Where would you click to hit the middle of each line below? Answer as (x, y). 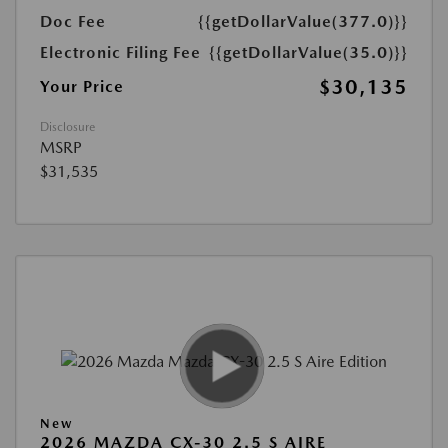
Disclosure (67, 127)
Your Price (82, 86)
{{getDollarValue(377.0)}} (303, 21)
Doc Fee (73, 21)
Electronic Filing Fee (120, 52)
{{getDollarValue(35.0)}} (308, 52)
